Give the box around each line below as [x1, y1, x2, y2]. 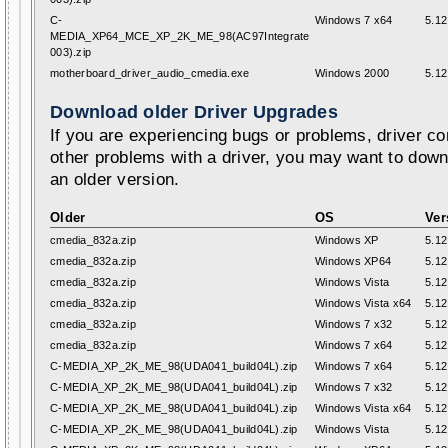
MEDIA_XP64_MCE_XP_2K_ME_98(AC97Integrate [50, 30, 310, 42]
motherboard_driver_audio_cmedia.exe [50, 67, 250, 79]
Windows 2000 [315, 67, 390, 79]
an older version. [50, 170, 180, 189]
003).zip [50, 46, 92, 58]
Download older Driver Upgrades [50, 102, 338, 122]
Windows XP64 [315, 255, 392, 267]
